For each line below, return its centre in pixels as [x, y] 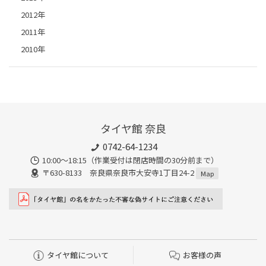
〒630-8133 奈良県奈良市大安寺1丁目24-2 [119, 172]
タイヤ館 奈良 [133, 128]
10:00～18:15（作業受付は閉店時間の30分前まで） [130, 160]
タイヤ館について [78, 255]
